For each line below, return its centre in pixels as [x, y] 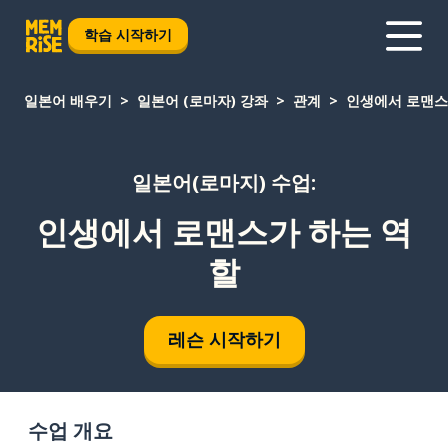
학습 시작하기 [128, 34]
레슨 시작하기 [224, 339]
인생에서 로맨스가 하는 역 [224, 231]
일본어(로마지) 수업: [224, 183]
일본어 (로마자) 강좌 [202, 100]
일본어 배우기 [68, 100]
